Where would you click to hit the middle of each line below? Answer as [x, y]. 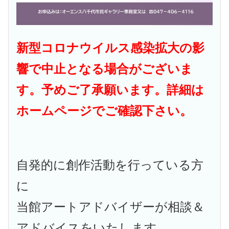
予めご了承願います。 [104, 90]
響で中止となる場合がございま [105, 69]
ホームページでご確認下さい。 [105, 111]
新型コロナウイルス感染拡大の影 [111, 48]
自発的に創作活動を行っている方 [110, 165]
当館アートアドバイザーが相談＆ [111, 207]
